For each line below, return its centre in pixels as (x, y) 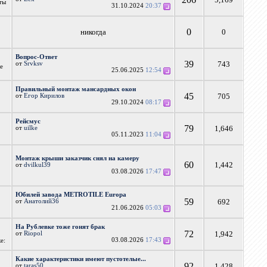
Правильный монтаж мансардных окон (76, 89)
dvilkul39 (38, 165)
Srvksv (34, 63)
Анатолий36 (42, 201)
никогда (93, 32)
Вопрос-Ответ (37, 57)
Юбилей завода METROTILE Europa (71, 195)
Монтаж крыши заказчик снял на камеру (78, 158)
